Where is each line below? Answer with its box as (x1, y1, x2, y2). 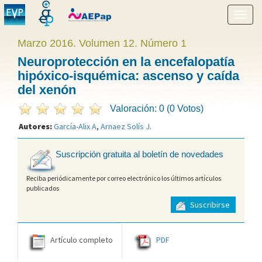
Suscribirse (188, 199, 230, 211)
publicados (26, 183, 59, 192)
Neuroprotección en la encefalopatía (18, 54, 235, 69)
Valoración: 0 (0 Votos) (110, 104, 204, 113)
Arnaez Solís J (101, 121, 150, 132)
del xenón (18, 82, 76, 97)
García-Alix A (54, 121, 96, 132)
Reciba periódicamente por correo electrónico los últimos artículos (26, 173, 221, 182)
